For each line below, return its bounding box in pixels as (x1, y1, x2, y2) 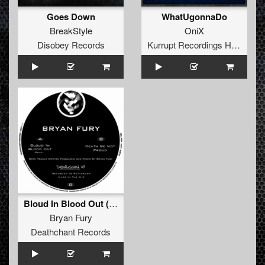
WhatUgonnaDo (161, 10, 227, 24)
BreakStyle (49, 24, 92, 37)
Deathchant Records (31, 225, 111, 238)
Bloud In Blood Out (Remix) (109, 197, 118, 210)
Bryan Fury (49, 211, 92, 224)
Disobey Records (37, 38, 105, 51)
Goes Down (46, 10, 95, 24)
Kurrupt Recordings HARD (231, 38, 240, 51)
